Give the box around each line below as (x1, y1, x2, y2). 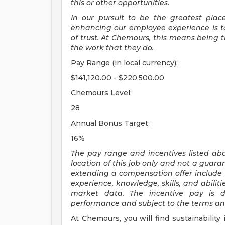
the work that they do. (71, 43, 154, 52)
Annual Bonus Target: (71, 119, 150, 128)
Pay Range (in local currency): (71, 58, 178, 67)
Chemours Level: (71, 88, 132, 97)
